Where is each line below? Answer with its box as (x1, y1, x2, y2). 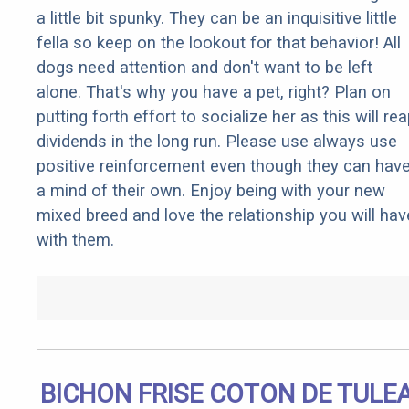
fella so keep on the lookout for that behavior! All (37, 33, 401, 53)
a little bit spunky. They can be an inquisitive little (37, 8, 397, 28)
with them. (37, 230, 114, 250)
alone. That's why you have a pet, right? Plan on (37, 82, 391, 102)
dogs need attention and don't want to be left (37, 58, 372, 78)
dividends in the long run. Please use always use (37, 131, 397, 152)
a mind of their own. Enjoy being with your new (37, 181, 385, 201)
